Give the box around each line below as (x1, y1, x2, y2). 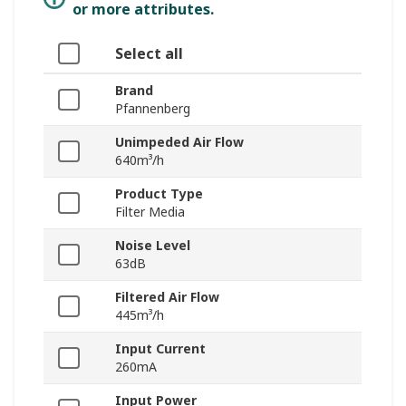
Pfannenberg (115, 100, 190, 118)
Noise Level (115, 237, 190, 255)
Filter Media (115, 203, 185, 221)
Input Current (115, 340, 206, 358)
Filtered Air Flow (115, 288, 219, 306)
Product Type (115, 185, 203, 203)
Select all (115, 43, 183, 64)
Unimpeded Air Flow (115, 133, 244, 151)
